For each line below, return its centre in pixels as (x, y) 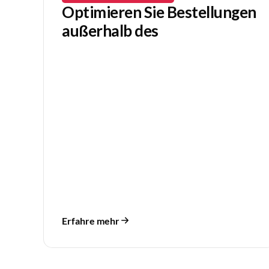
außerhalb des (110, 31)
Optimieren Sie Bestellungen (159, 12)
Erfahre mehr (91, 220)
